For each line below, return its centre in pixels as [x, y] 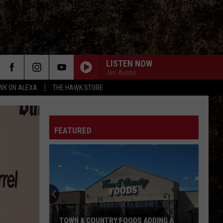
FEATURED [73, 130]
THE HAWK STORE [78, 88]
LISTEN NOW [129, 63]
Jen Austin [121, 72]
